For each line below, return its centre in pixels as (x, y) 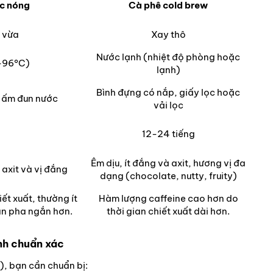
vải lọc (168, 105)
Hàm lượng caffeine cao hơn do (168, 199)
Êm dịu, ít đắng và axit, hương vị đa (168, 163)
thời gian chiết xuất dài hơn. (168, 211)
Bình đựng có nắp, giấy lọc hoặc (168, 93)
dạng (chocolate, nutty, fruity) (168, 176)
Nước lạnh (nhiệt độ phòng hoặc (168, 57)
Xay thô (168, 35)
